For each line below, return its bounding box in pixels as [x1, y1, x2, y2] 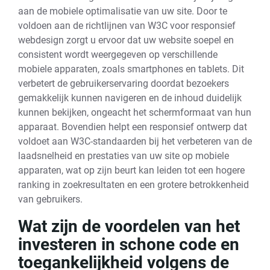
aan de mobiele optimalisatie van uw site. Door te [18, 5, 227, 17]
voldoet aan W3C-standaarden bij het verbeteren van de [18, 136, 252, 147]
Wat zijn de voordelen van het [18, 216, 240, 236]
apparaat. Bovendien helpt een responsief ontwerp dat [18, 121, 247, 133]
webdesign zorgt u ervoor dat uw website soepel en [18, 34, 234, 46]
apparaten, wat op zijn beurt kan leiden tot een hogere [18, 165, 245, 176]
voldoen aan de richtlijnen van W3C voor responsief [18, 20, 236, 31]
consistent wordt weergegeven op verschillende [18, 49, 218, 60]
